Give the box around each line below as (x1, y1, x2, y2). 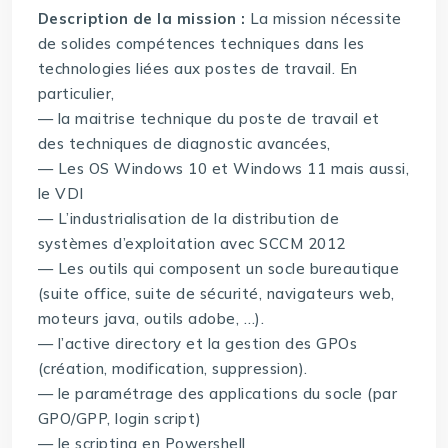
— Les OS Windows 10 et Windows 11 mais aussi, (37, 159, 410, 179)
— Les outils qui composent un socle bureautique (37, 259, 400, 279)
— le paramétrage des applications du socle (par (37, 384, 398, 404)
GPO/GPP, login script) (37, 409, 202, 429)
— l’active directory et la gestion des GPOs (37, 334, 358, 354)
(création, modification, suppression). (37, 359, 308, 379)
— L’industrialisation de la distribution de (37, 209, 340, 229)
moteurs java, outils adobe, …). (37, 309, 265, 329)
